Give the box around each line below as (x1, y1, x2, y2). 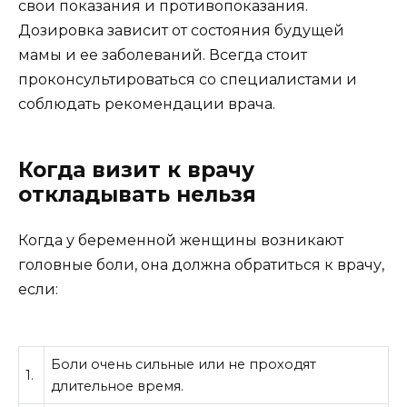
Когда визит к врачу (18, 157, 254, 184)
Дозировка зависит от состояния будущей (18, 22, 344, 40)
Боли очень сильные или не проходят (51, 356, 317, 373)
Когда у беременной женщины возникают (18, 232, 343, 250)
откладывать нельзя (18, 182, 256, 208)
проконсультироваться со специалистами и (18, 71, 357, 89)
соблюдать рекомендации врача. (18, 95, 275, 114)
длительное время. (51, 378, 184, 395)
